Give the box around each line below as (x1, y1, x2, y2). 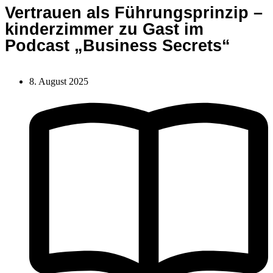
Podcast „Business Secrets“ (5, 36, 230, 55)
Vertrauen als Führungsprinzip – (5, 3, 263, 23)
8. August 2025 (29, 76, 88, 87)
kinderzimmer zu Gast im (5, 19, 204, 39)
